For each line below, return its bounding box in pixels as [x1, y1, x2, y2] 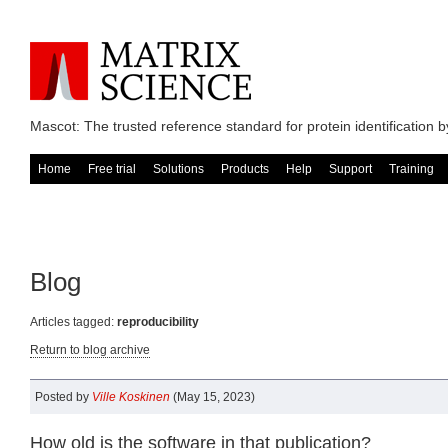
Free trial [88, 162, 136, 176]
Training [389, 162, 434, 176]
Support [329, 162, 372, 176]
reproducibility [117, 315, 199, 329]
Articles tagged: [30, 315, 117, 329]
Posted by [35, 390, 92, 404]
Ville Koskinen [92, 390, 170, 404]
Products [221, 162, 269, 176]
